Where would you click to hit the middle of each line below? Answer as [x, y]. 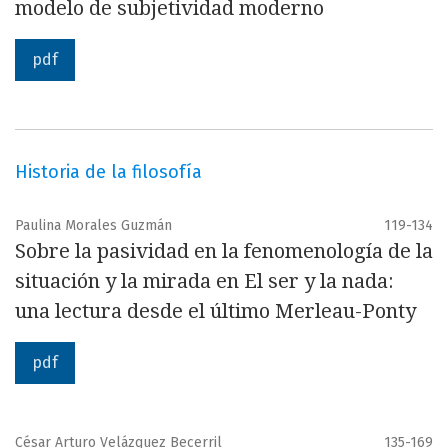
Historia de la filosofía [108, 172]
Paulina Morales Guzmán [93, 225]
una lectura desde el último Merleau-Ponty [215, 311]
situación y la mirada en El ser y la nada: [204, 281]
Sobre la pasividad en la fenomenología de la [224, 251]
